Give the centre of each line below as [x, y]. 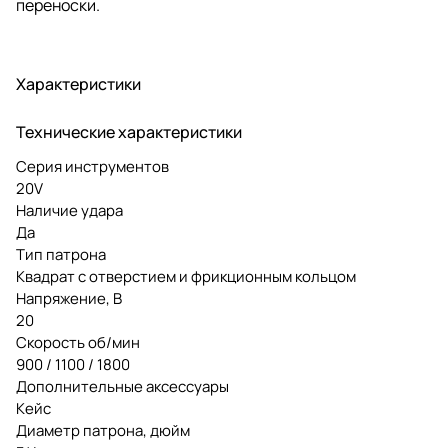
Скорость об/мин [78, 342]
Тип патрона [61, 254]
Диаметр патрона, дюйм [103, 430]
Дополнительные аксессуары [122, 386]
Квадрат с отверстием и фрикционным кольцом [186, 276]
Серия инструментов [92, 166]
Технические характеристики [129, 131]
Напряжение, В [69, 298]
